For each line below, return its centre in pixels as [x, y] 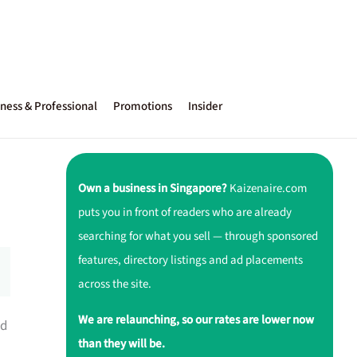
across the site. [114, 284]
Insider [205, 106]
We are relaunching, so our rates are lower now [196, 320]
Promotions [143, 106]
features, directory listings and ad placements [190, 260]
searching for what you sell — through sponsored [198, 236]
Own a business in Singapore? [152, 188]
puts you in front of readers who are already [184, 212]
